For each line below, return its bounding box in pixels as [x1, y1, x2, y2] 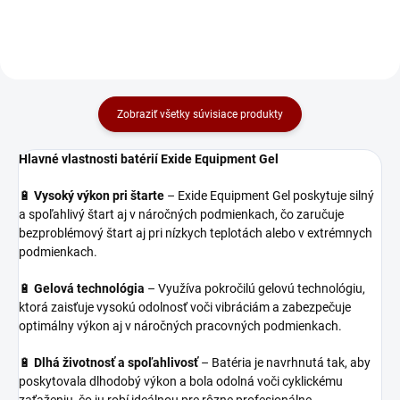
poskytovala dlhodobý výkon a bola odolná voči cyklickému [19, 374, 343, 389]
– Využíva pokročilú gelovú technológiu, [145, 281, 365, 296]
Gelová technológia [34, 281, 145, 296]
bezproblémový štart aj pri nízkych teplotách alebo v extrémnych [19, 226, 372, 241]
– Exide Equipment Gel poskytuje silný [164, 188, 374, 204]
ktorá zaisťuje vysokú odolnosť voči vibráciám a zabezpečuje [19, 300, 351, 315]
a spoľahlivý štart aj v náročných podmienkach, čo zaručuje [19, 207, 344, 222]
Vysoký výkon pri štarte [34, 188, 164, 204]
